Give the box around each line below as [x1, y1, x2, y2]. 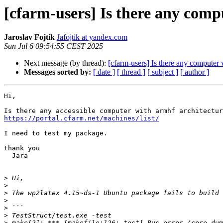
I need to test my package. [4, 129, 108, 137]
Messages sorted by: [24, 68, 91, 77]
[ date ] [93, 68, 115, 77]
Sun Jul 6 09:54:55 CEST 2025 [4, 42, 103, 51]
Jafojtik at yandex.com [57, 33, 127, 42]
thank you [4, 144, 40, 152]
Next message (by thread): [24, 59, 108, 68]
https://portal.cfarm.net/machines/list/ [4, 114, 159, 122]
